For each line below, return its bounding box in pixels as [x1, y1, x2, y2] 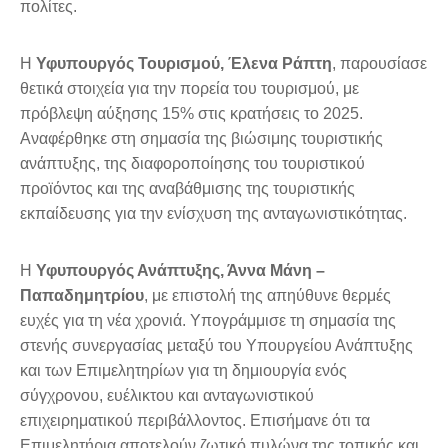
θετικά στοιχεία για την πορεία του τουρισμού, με [20, 80, 359, 98]
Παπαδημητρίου [20, 287, 144, 305]
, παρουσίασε [332, 55, 427, 73]
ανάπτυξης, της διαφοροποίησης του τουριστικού [20, 155, 365, 173]
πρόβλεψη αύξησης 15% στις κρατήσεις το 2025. [20, 105, 363, 123]
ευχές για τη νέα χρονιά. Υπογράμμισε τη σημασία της [20, 312, 396, 330]
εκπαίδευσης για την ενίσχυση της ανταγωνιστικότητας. [20, 205, 407, 223]
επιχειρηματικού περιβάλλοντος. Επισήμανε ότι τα [20, 412, 370, 430]
